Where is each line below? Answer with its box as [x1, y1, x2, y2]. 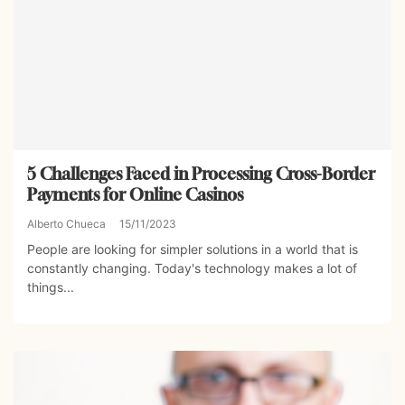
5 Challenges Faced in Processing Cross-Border [27, 163, 375, 184]
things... [27, 278, 74, 295]
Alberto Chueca [27, 216, 106, 231]
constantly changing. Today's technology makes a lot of [27, 259, 357, 276]
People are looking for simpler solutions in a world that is [27, 240, 358, 257]
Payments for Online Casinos [27, 184, 243, 204]
